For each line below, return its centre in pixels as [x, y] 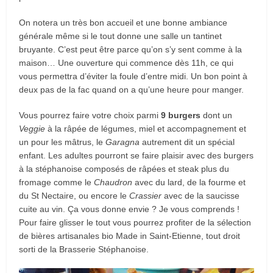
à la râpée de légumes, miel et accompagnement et [146, 128]
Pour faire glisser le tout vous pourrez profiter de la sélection [135, 222]
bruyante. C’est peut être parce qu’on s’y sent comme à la [131, 49]
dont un [217, 115]
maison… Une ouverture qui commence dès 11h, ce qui [126, 62]
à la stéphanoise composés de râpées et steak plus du [124, 168]
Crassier [146, 195]
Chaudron [113, 182]
